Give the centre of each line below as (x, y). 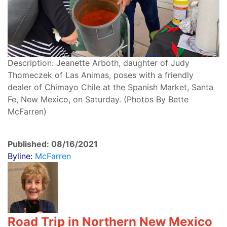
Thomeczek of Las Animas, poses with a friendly (101, 75)
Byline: (21, 156)
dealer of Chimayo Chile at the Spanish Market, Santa (110, 87)
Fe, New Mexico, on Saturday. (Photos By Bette (98, 99)
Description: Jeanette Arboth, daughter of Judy (99, 63)
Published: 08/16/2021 (53, 144)
